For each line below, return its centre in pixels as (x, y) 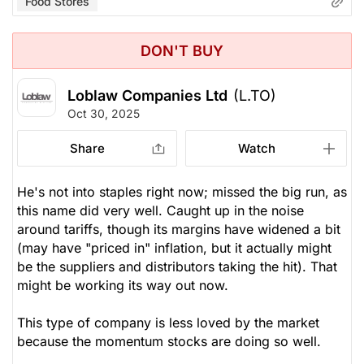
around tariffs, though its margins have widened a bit (179, 230)
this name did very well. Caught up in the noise (160, 211)
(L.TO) (255, 96)
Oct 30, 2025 (104, 114)
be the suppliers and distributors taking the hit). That (177, 267)
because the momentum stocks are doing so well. (169, 342)
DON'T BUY (182, 51)
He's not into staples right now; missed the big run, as (182, 192)
